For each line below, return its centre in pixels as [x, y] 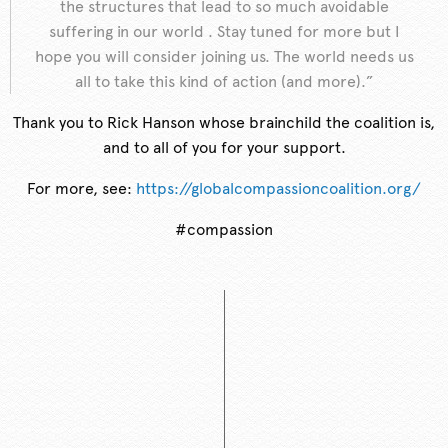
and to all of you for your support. [224, 148]
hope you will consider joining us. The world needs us [224, 57]
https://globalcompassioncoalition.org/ [278, 189]
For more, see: [81, 189]
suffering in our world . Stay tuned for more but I [224, 32]
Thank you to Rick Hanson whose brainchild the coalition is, [224, 123]
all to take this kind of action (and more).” [224, 82]
